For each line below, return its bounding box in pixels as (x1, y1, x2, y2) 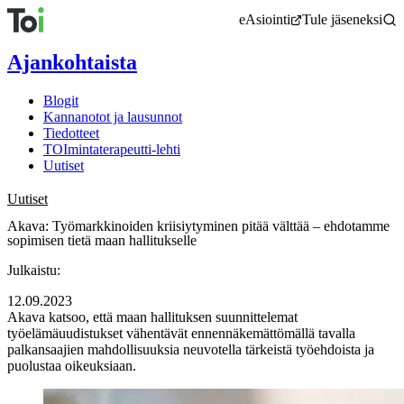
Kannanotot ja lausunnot (43, 108, 182, 124)
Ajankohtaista (7, 50, 137, 74)
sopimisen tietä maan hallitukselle (7, 232, 197, 248)
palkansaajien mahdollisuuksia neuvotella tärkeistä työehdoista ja (7, 341, 374, 357)
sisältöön (6, 23, 56, 38)
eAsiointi (239, 12, 290, 27)
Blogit (43, 92, 78, 108)
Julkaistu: (7, 262, 60, 278)
